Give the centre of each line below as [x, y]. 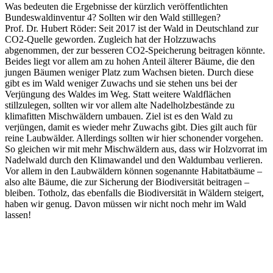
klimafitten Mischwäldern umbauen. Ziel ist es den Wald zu [119, 116]
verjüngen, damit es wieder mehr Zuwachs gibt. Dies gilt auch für [131, 127]
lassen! [18, 214]
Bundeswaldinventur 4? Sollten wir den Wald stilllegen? [113, 17]
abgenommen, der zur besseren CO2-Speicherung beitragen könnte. [135, 50]
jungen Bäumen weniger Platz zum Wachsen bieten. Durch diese [129, 72]
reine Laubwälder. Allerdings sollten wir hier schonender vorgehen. [134, 138]
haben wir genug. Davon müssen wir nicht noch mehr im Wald [126, 204]
